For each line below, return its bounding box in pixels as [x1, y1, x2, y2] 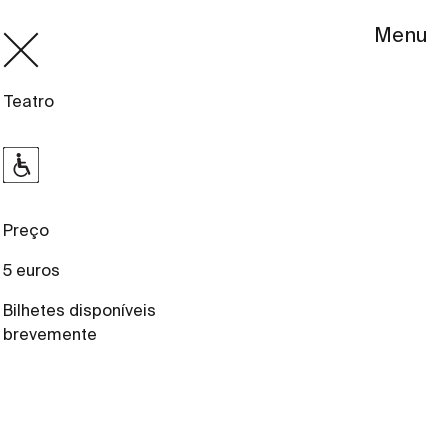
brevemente [3, 324, 98, 345]
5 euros [3, 260, 61, 281]
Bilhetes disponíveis [3, 300, 157, 321]
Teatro [3, 91, 55, 112]
